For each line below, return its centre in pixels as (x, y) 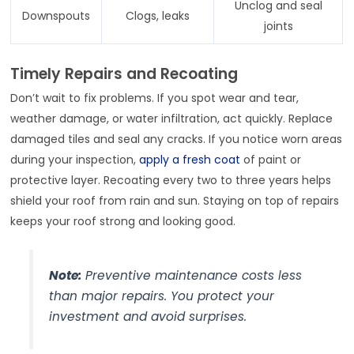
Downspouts (56, 15)
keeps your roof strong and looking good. (123, 221)
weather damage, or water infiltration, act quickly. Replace (172, 118)
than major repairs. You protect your (161, 296)
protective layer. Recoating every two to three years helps (171, 180)
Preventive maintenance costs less (191, 275)
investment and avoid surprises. (147, 316)
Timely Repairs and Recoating (124, 73)
